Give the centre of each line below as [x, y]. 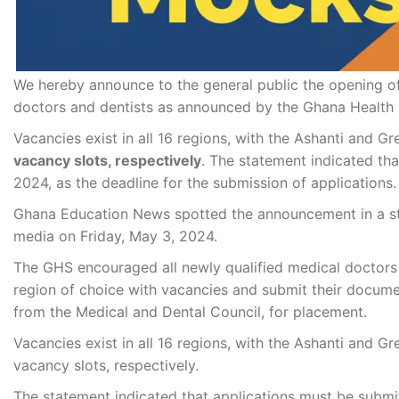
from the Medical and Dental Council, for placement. [190, 312]
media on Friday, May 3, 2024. [115, 236]
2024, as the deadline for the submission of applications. [205, 183]
